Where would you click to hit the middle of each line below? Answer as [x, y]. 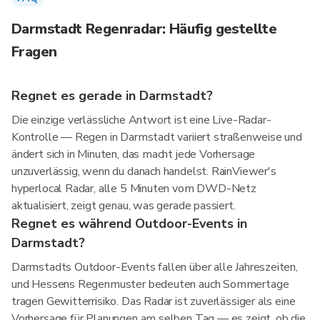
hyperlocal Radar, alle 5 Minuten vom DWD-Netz [134, 189]
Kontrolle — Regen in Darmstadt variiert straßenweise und [157, 137]
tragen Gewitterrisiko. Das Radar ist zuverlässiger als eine [154, 301]
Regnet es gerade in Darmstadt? [112, 96]
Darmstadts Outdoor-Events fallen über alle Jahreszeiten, [155, 267]
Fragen [34, 52]
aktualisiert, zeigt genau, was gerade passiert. [124, 206]
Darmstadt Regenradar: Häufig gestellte [144, 29]
